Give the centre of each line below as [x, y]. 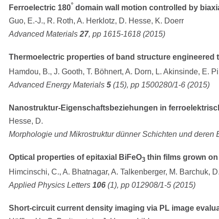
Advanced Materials [44, 34]
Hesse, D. [26, 121]
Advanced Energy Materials [58, 85]
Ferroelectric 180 [40, 8]
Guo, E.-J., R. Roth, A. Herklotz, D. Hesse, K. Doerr [96, 21]
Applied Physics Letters [51, 185]
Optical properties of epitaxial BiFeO [75, 157]
